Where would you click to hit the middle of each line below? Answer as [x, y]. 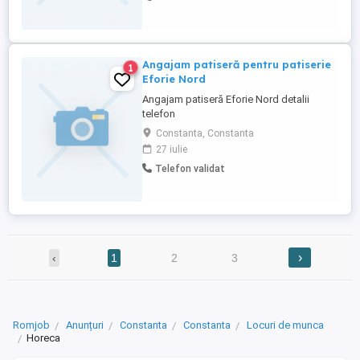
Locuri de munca [285, 325]
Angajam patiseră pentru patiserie [237, 64]
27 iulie [172, 149]
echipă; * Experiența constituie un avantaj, [238, 14]
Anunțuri [85, 325]
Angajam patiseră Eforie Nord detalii [226, 99]
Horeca [43, 338]
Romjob [31, 325]
